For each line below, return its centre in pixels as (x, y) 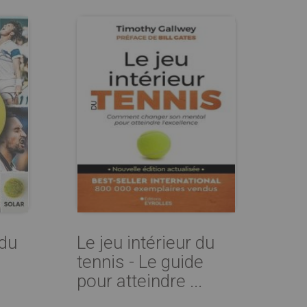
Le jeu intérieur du (146, 243)
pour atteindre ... (139, 281)
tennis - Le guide (140, 262)
